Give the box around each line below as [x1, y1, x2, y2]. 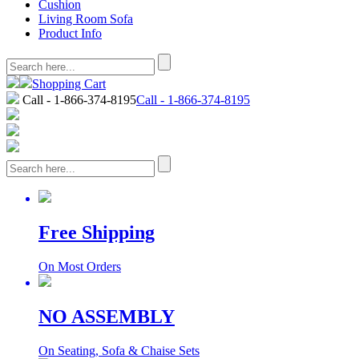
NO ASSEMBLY [38, 305, 175, 327]
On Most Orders [38, 259, 121, 273]
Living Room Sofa [38, 12, 133, 26]
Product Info [38, 26, 102, 40]
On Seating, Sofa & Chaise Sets [38, 343, 200, 357]
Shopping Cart [32, 77, 106, 91]
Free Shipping [38, 221, 155, 243]
